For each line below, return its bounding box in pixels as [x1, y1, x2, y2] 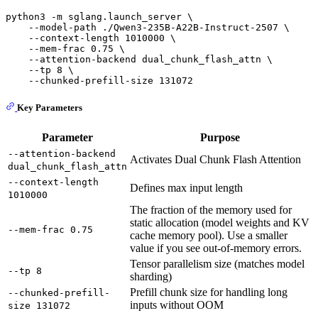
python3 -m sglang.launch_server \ [6, 11, 193, 22]
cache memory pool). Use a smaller [130, 229, 287, 242]
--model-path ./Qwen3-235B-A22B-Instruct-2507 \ [6, 21, 290, 33]
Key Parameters [17, 102, 83, 113]
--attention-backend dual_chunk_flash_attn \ [6, 53, 273, 65]
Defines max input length [130, 182, 243, 194]
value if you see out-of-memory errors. [130, 242, 302, 255]
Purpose [200, 131, 240, 144]
